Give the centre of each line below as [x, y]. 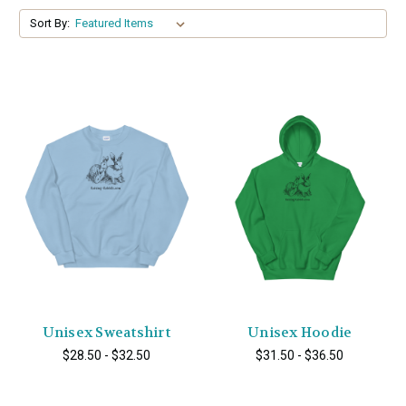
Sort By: [49, 23]
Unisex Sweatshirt [106, 332]
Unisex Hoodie [300, 332]
